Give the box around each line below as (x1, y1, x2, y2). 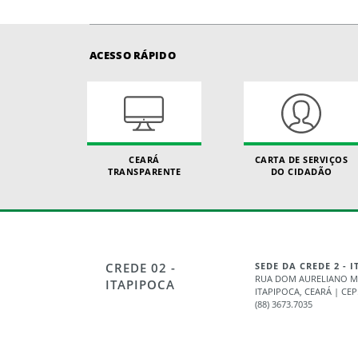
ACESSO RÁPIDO (89, 48, 176, 62)
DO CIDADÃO (270, 165, 332, 177)
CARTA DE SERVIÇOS (254, 153, 348, 165)
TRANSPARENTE (108, 165, 181, 177)
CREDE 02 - (105, 260, 176, 276)
